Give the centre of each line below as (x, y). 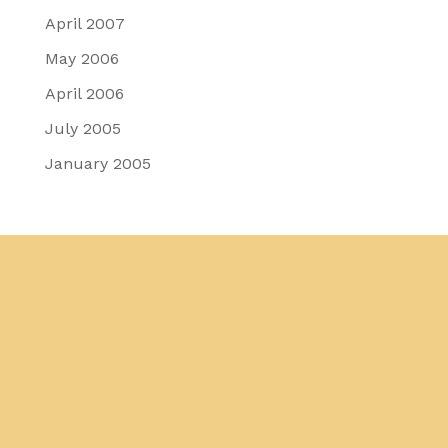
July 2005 (82, 129)
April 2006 (84, 94)
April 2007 (84, 24)
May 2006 (81, 59)
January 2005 (97, 164)
